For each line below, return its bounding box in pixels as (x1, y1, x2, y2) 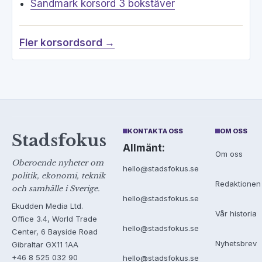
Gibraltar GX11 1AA (12, 240, 78, 250)
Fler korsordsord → (19, 37, 115, 49)
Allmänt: (123, 142, 165, 154)
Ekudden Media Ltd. (12, 201, 83, 211)
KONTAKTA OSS (127, 127, 183, 136)
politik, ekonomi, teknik (12, 171, 105, 181)
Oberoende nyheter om (12, 158, 104, 168)
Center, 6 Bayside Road (12, 227, 98, 237)
